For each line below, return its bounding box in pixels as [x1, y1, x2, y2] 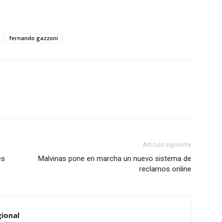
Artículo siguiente [143, 141, 191, 149]
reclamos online [139, 165, 191, 174]
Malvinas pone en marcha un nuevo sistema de [38, 154, 191, 164]
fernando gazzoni [9, 34, 58, 42]
